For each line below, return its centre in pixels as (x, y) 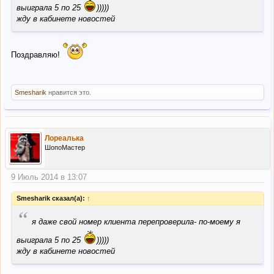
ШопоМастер (65, 147)
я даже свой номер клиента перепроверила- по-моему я (136, 222)
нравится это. (69, 92)
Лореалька (64, 138)
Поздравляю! (37, 54)
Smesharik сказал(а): (52, 198)
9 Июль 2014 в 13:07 (49, 177)
